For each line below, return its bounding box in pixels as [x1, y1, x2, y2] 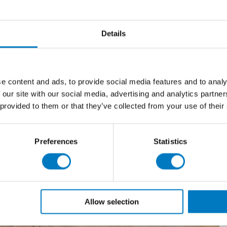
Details [101, 29, 126, 38]
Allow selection [85, 197, 139, 206]
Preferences [34, 137, 78, 146]
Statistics [154, 137, 187, 146]
